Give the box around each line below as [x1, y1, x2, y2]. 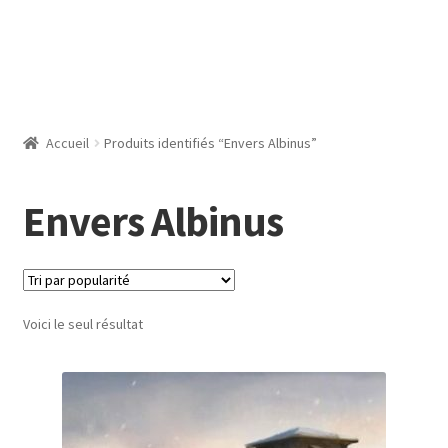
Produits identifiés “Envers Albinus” [104, 134, 318, 153]
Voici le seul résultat [22, 315, 143, 334]
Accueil [46, 134, 90, 153]
